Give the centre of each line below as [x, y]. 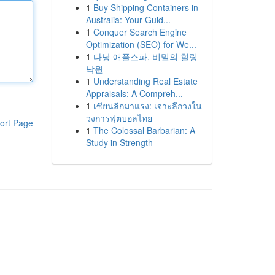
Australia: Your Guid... [128, 20]
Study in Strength [119, 142]
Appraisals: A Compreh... [134, 93]
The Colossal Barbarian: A [144, 130]
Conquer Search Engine [140, 32]
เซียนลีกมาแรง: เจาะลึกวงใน [147, 106]
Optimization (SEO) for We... [141, 44]
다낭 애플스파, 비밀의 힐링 [145, 56]
